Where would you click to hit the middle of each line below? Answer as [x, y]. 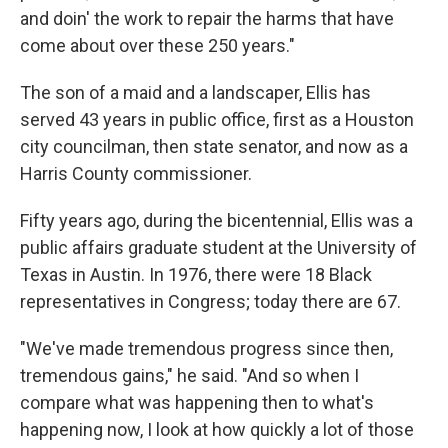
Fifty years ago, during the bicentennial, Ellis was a [216, 220]
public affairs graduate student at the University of [218, 247]
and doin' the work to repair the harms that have [207, 18]
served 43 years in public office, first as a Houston [217, 119]
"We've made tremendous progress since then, [206, 348]
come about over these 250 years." [157, 45]
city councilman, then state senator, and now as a [214, 146]
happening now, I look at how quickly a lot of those [217, 429]
